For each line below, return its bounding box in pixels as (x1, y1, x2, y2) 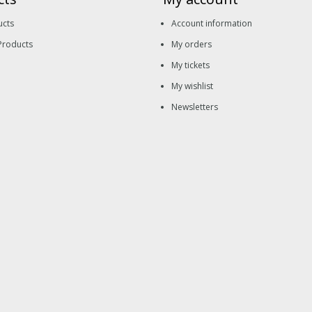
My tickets (171, 58, 210, 71)
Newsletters (171, 100, 218, 113)
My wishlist (171, 79, 213, 92)
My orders (171, 38, 212, 50)
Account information (171, 17, 252, 29)
